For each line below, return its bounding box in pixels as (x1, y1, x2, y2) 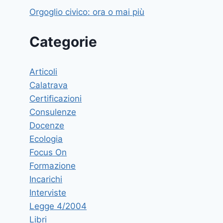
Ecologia (29, 133, 63, 144)
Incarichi (29, 174, 63, 184)
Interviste (29, 187, 67, 198)
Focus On (29, 147, 67, 157)
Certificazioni (29, 93, 82, 104)
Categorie (29, 33, 98, 50)
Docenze (29, 120, 65, 130)
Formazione (29, 160, 76, 171)
